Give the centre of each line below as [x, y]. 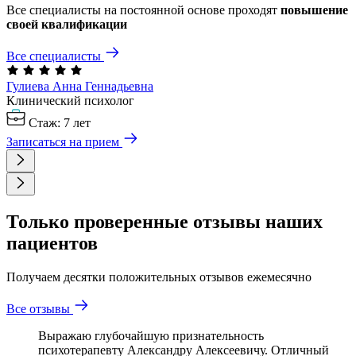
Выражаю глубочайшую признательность [151, 335]
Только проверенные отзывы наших [164, 221]
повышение [314, 10]
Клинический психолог [70, 100]
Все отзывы [38, 308]
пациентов [52, 243]
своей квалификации [67, 24]
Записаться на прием [63, 141]
